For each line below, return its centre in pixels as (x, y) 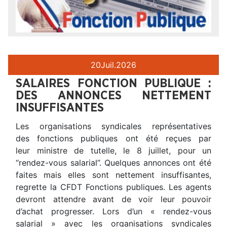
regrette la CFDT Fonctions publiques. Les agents (113, 187)
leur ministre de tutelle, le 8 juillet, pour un (113, 150)
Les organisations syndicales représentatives (113, 126)
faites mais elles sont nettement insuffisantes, (113, 175)
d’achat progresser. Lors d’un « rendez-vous (113, 211)
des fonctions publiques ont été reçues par (113, 138)
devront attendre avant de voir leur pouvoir (113, 199)
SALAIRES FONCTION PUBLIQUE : (113, 83)
